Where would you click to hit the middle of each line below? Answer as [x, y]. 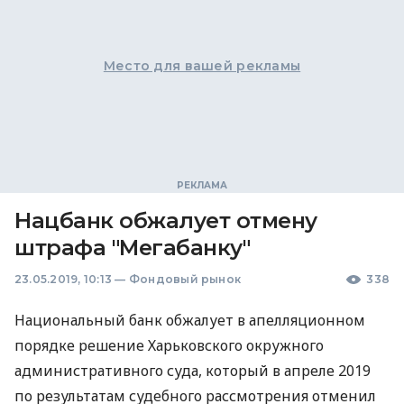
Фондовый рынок [185, 279]
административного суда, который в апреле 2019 [193, 371]
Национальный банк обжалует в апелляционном [190, 320]
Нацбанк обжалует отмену [166, 220]
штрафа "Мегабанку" [133, 248]
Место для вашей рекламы [202, 66]
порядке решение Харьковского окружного [169, 345]
